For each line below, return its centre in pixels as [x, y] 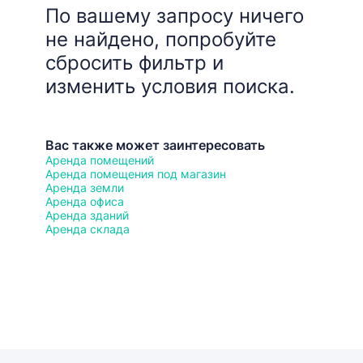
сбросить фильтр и [135, 63]
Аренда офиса [85, 201]
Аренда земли [85, 188]
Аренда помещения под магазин [136, 174]
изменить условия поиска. [170, 86]
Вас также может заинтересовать [155, 145]
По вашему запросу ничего [175, 16]
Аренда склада [88, 229]
